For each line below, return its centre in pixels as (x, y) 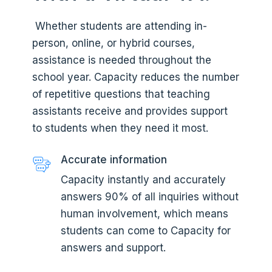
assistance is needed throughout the (121, 60)
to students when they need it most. (120, 128)
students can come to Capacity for (145, 230)
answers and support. (113, 247)
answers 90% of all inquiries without (149, 196)
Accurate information (114, 159)
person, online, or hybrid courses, (113, 43)
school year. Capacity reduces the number (135, 77)
